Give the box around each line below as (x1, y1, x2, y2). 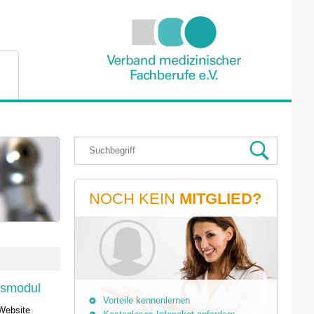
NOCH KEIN (89, 190, 179, 207)
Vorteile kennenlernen (103, 295, 190, 306)
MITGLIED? (179, 190, 261, 207)
